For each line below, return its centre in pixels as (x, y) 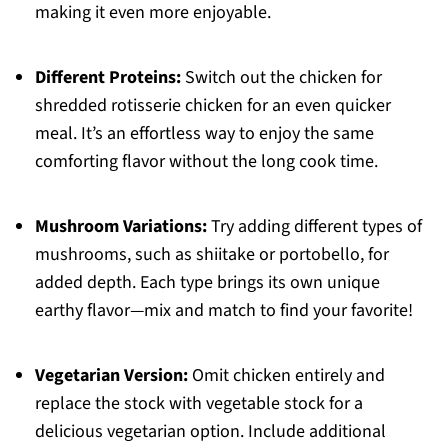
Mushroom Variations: (120, 227)
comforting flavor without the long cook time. (206, 162)
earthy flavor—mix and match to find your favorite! (223, 311)
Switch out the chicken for (281, 78)
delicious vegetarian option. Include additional (210, 432)
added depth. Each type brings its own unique (207, 283)
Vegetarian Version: (111, 376)
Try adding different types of (314, 227)
